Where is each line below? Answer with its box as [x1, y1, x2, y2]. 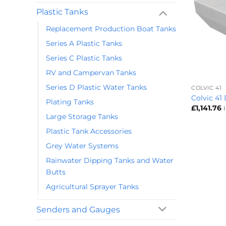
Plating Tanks [46, 97, 94, 107]
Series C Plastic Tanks [46, 53, 122, 63]
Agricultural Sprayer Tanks [46, 182, 139, 192]
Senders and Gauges [36, 205, 120, 215]
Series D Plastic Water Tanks [46, 83, 147, 92]
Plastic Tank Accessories [46, 127, 132, 136]
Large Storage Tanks [46, 112, 118, 122]
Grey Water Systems [46, 141, 119, 151]
